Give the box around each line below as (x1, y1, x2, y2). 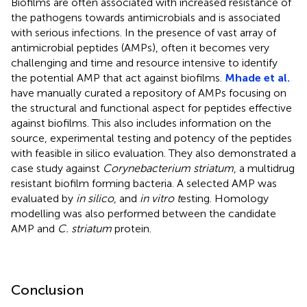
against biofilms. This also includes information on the (11, 116, 271, 130)
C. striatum (58, 221, 112, 235)
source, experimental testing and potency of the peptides (11, 131, 292, 145)
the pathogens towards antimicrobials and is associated (11, 10, 280, 24)
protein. (112, 221, 151, 235)
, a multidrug (234, 161, 295, 175)
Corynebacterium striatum (103, 161, 234, 175)
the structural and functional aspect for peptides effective (11, 101, 292, 114)
